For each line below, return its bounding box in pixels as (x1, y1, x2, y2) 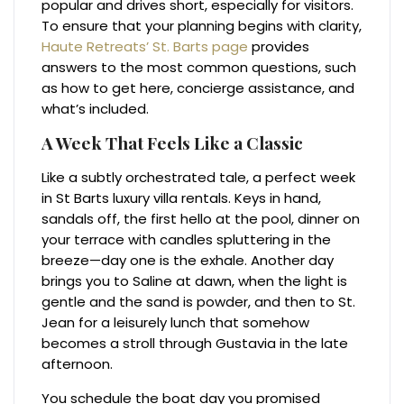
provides (248, 37, 310, 57)
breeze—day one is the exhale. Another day (41, 251, 335, 271)
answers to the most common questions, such (41, 58, 357, 78)
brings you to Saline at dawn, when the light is (41, 271, 348, 291)
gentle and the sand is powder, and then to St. (41, 292, 356, 312)
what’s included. (41, 99, 150, 119)
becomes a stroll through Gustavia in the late (41, 334, 349, 353)
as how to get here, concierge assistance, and (41, 78, 355, 98)
